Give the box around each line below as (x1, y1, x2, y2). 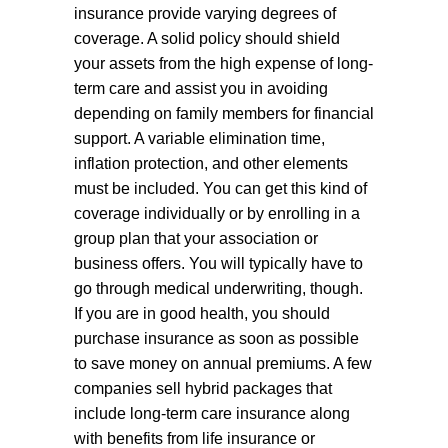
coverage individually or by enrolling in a (74, 205, 360, 222)
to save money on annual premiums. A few (74, 355, 372, 372)
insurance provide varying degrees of (74, 5, 336, 22)
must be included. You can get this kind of (74, 180, 367, 197)
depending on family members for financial (74, 105, 374, 122)
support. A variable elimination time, (74, 130, 325, 147)
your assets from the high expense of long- (74, 55, 373, 72)
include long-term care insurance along (74, 405, 350, 422)
